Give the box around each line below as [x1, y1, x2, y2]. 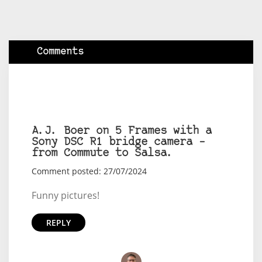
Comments [37, 46, 84, 57]
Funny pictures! [31, 188, 99, 202]
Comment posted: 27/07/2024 [31, 165, 147, 177]
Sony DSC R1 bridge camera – [31, 136, 205, 148]
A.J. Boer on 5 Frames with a [31, 125, 212, 137]
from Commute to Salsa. [31, 147, 173, 159]
